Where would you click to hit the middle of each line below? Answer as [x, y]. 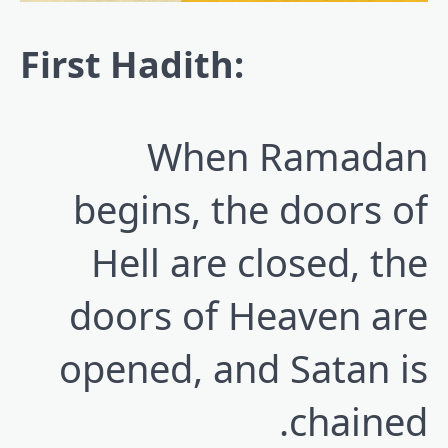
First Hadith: [132, 65]
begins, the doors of [250, 209]
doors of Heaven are [248, 315]
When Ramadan [287, 156]
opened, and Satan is [243, 368]
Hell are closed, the [259, 262]
